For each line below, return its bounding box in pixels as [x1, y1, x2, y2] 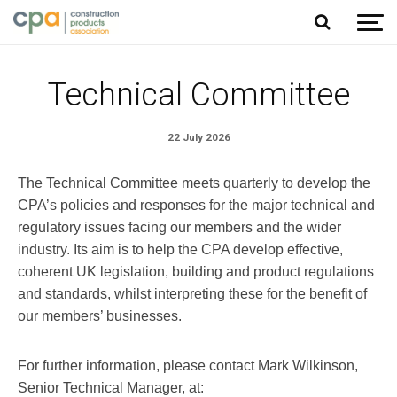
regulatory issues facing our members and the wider [18, 219, 341, 235]
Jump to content [17, 19, 119, 35]
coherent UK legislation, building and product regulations [18, 263, 374, 279]
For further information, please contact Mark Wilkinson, [18, 358, 358, 374]
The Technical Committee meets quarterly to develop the [18, 175, 370, 191]
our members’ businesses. [18, 307, 185, 323]
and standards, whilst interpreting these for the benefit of [18, 285, 367, 301]
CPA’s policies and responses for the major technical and [18, 197, 375, 213]
